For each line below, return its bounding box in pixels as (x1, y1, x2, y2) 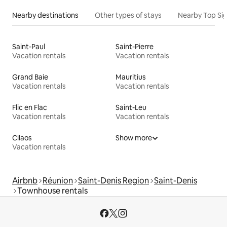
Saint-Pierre (116, 42, 154, 51)
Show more (116, 133, 152, 142)
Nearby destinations (12, 10, 79, 20)
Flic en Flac (12, 102, 47, 112)
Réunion (43, 175, 73, 186)
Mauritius (116, 72, 146, 82)
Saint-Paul (12, 42, 45, 51)
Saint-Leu (116, 102, 146, 112)
